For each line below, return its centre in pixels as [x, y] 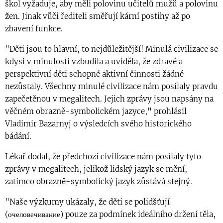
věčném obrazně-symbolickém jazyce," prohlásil [96, 111]
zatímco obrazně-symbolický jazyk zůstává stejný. [99, 182]
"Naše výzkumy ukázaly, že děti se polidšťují [87, 202]
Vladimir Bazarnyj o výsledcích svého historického [98, 124]
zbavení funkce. [34, 29]
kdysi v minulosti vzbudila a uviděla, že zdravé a [94, 62]
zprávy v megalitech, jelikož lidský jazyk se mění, [96, 169]
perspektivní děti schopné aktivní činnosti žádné [94, 74]
